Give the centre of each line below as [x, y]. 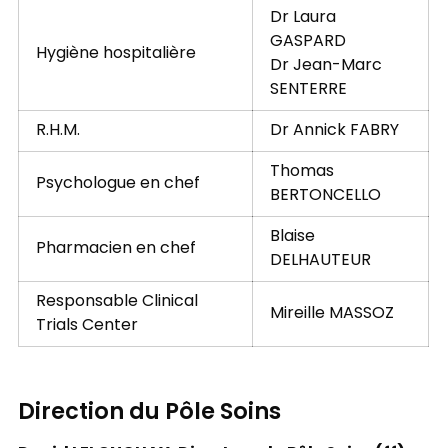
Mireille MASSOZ [331, 314]
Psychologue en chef [117, 184]
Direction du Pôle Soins [149, 412]
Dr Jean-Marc [325, 66]
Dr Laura [302, 18]
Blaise [292, 237]
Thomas [301, 172]
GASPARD [307, 42]
